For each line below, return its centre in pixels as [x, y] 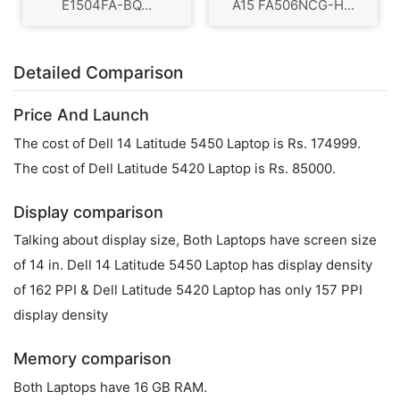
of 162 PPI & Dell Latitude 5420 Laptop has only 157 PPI [188, 290]
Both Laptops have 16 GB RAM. [110, 387]
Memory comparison [92, 359]
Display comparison [88, 212]
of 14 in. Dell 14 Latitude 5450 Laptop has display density [193, 265]
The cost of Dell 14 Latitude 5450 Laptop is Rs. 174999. [187, 143]
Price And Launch [81, 115]
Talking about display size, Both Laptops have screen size [195, 240]
